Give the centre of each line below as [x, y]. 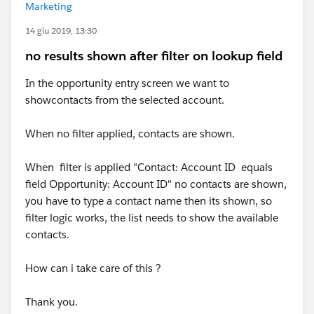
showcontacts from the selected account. [125, 100]
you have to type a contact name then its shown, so [149, 201]
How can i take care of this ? [95, 268]
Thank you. [52, 302]
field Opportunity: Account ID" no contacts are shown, [156, 184]
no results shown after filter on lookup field [154, 56]
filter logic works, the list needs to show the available [152, 218]
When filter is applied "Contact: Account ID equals [149, 167]
